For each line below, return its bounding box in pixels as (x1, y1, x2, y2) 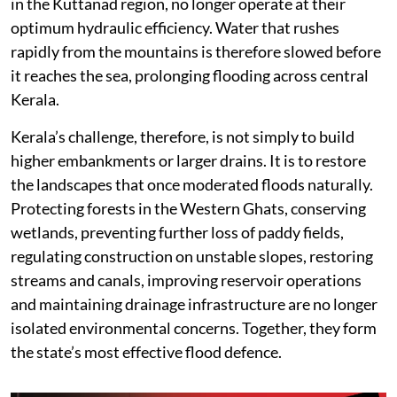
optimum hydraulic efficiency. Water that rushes (11, 17, 339, 37)
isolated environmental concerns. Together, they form (11, 317, 377, 338)
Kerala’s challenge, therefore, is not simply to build (11, 126, 354, 146)
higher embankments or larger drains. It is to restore (11, 150, 366, 170)
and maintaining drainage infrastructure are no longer (11, 293, 378, 314)
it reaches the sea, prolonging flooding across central (11, 65, 369, 85)
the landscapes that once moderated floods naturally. (11, 174, 373, 194)
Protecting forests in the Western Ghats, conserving (11, 198, 366, 218)
